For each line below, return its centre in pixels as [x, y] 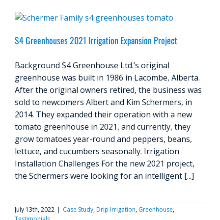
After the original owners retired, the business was [108, 90]
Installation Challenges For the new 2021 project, [105, 164]
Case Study [78, 209]
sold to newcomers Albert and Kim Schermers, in [103, 102]
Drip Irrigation [116, 209]
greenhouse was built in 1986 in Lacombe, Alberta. [107, 78]
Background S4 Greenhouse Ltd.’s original [92, 65]
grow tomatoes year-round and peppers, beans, [103, 139]
